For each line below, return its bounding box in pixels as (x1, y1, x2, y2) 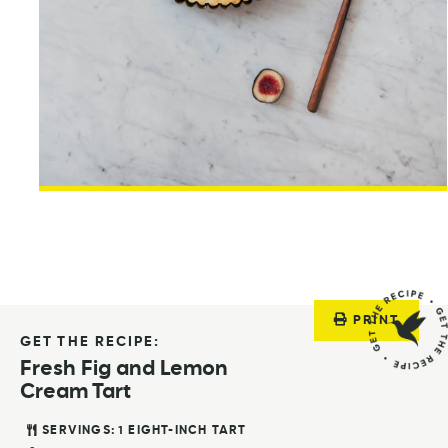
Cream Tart (20, 382, 131, 404)
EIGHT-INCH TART (128, 425, 247, 438)
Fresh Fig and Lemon (20, 359, 228, 381)
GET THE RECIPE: (20, 335, 161, 350)
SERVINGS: (42, 425, 117, 438)
